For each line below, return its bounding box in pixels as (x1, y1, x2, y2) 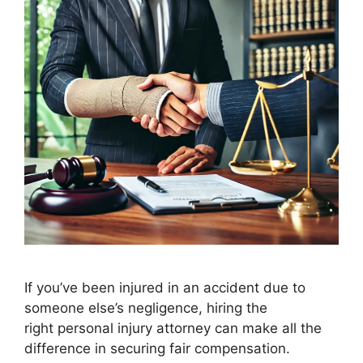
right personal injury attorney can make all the (24, 320, 322, 337)
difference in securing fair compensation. (24, 340, 290, 357)
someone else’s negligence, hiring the (24, 300, 267, 317)
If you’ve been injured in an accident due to (24, 280, 305, 297)
